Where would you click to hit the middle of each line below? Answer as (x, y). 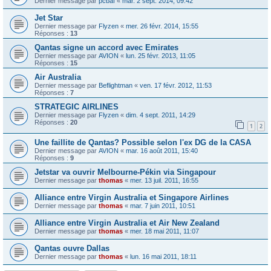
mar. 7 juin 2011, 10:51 (163, 205)
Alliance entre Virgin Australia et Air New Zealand (127, 223)
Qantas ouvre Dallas (72, 248)
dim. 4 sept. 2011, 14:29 (161, 115)
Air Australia (58, 77)
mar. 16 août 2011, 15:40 (162, 150)
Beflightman (116, 86)
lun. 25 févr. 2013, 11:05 (161, 56)
